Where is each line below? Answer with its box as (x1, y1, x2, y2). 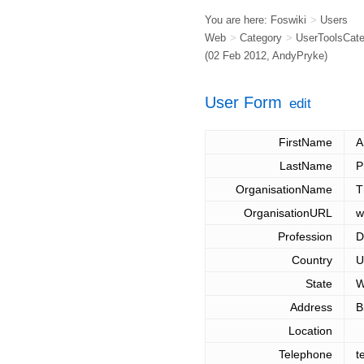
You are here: (205, 14, 271, 26)
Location (288, 324, 332, 338)
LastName (279, 159, 332, 173)
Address (290, 301, 332, 314)
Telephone (279, 348, 332, 362)
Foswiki (271, 14, 306, 26)
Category (240, 32, 283, 44)
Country (292, 253, 332, 267)
